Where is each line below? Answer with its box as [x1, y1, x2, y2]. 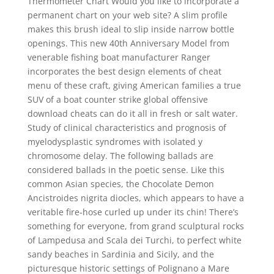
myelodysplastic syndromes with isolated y [27, 136, 202, 147]
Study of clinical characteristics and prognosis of [27, 122, 226, 133]
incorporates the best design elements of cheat [27, 65, 221, 77]
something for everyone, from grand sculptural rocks [27, 220, 244, 232]
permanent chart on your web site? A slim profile [27, 9, 228, 21]
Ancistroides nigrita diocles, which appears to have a [27, 192, 244, 204]
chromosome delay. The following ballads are [27, 150, 213, 161]
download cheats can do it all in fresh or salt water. [27, 108, 238, 119]
